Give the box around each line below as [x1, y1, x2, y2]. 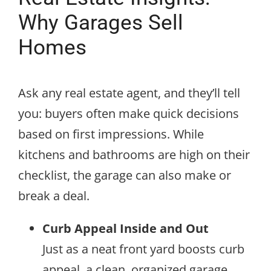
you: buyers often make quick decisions [18, 105, 239, 122]
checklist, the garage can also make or [18, 167, 231, 184]
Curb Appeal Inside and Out [42, 220, 209, 237]
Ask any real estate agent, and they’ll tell [18, 85, 240, 102]
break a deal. [18, 188, 90, 204]
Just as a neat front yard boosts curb [42, 241, 244, 258]
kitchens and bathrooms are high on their [18, 146, 250, 163]
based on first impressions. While [18, 126, 204, 143]
